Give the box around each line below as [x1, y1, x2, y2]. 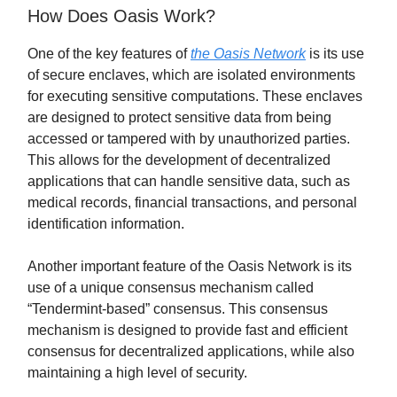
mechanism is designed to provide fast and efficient [27, 323, 347, 339]
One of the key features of [27, 46, 191, 62]
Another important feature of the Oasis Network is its [27, 259, 352, 275]
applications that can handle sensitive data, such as [27, 174, 350, 190]
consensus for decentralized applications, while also [27, 344, 354, 360]
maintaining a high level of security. [27, 365, 247, 381]
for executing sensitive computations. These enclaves [27, 89, 362, 105]
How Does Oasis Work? [27, 6, 215, 27]
